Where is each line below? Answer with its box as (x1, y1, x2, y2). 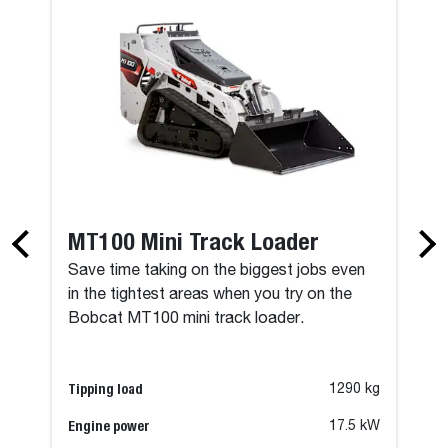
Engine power (68, 417, 151, 434)
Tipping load (68, 380, 144, 397)
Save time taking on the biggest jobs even (68, 262, 366, 279)
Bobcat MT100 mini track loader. (68, 310, 305, 327)
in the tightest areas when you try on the (68, 286, 353, 303)
